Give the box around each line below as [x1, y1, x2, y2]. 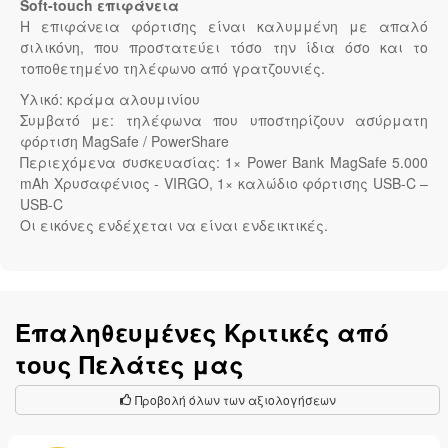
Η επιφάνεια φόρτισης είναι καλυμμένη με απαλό [20, 16, 428, 37]
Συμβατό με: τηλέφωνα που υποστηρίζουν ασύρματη [20, 110, 428, 131]
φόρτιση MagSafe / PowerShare [20, 131, 229, 152]
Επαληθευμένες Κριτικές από [15, 315, 389, 350]
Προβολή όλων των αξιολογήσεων [131, 391, 336, 409]
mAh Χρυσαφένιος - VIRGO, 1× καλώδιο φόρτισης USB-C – [20, 173, 428, 194]
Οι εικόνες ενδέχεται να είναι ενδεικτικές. [20, 215, 328, 236]
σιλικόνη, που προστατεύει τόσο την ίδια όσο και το [20, 37, 428, 58]
